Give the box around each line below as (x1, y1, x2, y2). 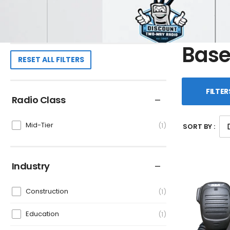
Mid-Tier (26, 120, 53, 130)
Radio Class (12, 93, 66, 106)
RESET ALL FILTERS (17, 54, 84, 65)
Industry (12, 159, 50, 172)
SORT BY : (182, 122, 215, 131)
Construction (26, 186, 68, 197)
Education (26, 209, 59, 219)
